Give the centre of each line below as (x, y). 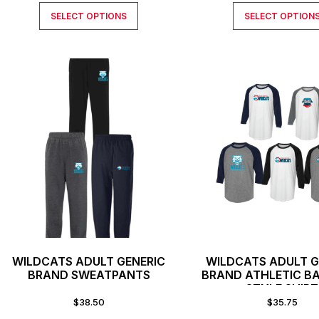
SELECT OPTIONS (89, 16)
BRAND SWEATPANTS (89, 275)
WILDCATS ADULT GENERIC (89, 262)
